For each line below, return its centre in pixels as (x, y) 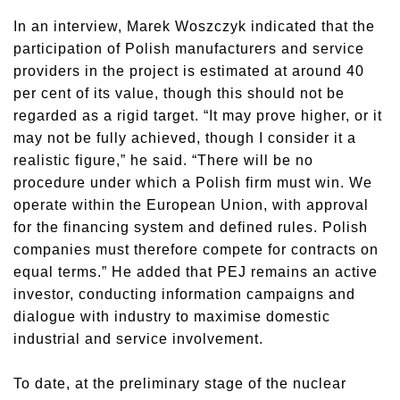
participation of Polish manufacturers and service (189, 49)
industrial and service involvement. (138, 339)
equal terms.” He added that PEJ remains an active (196, 272)
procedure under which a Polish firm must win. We (193, 183)
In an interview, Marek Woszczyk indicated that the (194, 26)
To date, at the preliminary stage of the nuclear (180, 383)
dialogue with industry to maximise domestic (172, 317)
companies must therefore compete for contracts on (196, 250)
